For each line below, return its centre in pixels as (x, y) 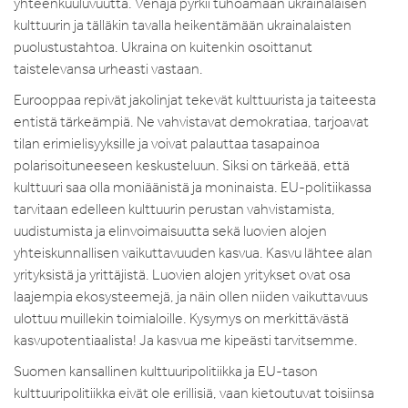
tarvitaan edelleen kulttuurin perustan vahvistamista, (174, 209)
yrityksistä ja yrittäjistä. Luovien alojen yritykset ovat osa (182, 274)
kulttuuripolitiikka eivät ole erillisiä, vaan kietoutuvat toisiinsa (194, 393)
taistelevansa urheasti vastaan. (110, 68)
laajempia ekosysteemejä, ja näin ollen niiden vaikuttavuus (191, 296)
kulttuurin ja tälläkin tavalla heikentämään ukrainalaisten (183, 25)
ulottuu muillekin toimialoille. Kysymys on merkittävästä (181, 318)
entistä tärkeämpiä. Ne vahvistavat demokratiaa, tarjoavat (191, 121)
